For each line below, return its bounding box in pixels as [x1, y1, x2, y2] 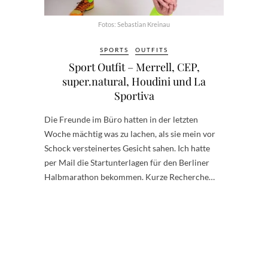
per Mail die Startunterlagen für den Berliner [44, 157, 209, 167]
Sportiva [114, 88, 154, 103]
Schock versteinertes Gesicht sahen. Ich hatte [44, 142, 210, 153]
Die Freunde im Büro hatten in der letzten [44, 114, 198, 124]
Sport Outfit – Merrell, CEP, [68, 59, 200, 74]
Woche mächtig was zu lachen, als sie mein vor [44, 128, 215, 139]
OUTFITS [135, 45, 168, 53]
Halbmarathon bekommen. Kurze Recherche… [44, 171, 215, 182]
